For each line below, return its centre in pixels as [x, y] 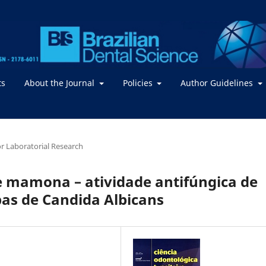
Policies [139, 83]
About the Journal [61, 83]
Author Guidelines [218, 83]
